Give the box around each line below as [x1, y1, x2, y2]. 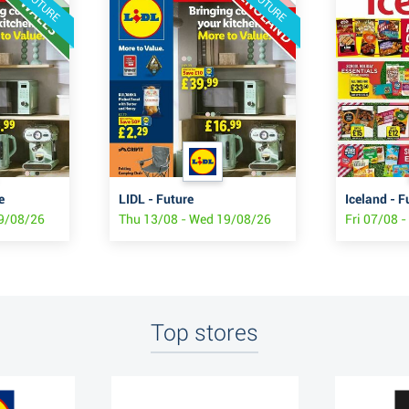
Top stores [151, 320, 258, 347]
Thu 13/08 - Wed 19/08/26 [119, 212, 271, 227]
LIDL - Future [119, 192, 194, 207]
